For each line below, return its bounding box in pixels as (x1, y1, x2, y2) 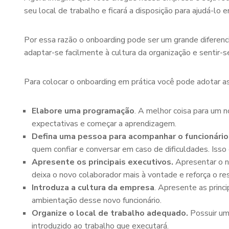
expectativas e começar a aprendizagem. (32, 118, 176, 129)
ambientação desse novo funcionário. (32, 195, 162, 206)
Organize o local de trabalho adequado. (32, 208, 190, 219)
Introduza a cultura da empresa (32, 182, 154, 193)
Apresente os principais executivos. (32, 156, 175, 168)
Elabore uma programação (32, 105, 134, 117)
